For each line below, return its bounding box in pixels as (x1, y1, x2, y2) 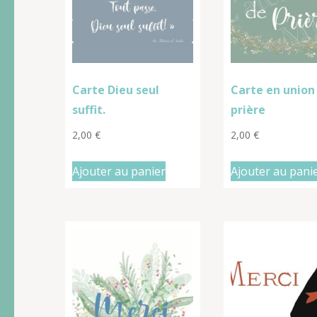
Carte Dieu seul (72, 81, 159, 98)
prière (230, 101, 265, 117)
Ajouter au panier (72, 163, 166, 179)
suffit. (72, 101, 105, 117)
